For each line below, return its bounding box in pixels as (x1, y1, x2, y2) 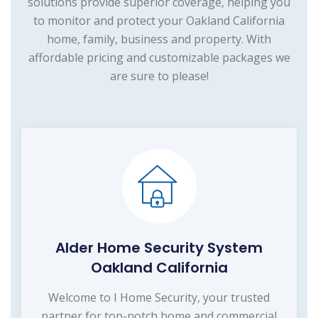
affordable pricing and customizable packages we (28, 49, 290, 65)
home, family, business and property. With (47, 31, 271, 47)
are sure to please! (109, 67, 209, 84)
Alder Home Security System (55, 237, 263, 258)
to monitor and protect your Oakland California (33, 12, 285, 28)
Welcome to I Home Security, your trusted (48, 289, 270, 305)
